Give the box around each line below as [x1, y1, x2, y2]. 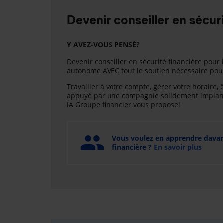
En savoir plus [154, 142, 202, 152]
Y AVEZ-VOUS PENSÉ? [67, 40, 140, 49]
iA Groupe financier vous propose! [67, 100, 180, 109]
